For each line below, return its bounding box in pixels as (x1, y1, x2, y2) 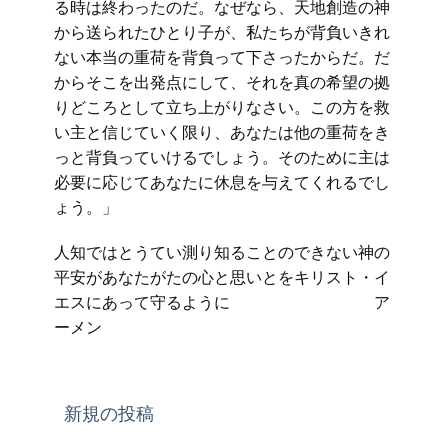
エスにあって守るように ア (54, 291, 390, 313)
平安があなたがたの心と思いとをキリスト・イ (54, 266, 390, 288)
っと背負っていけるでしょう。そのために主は (54, 146, 390, 168)
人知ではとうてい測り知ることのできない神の (54, 241, 390, 263)
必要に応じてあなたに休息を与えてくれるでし (54, 171, 390, 193)
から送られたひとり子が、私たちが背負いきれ (54, 21, 390, 43)
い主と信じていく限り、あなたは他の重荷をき (54, 121, 390, 143)
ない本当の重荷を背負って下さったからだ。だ (54, 46, 390, 68)
